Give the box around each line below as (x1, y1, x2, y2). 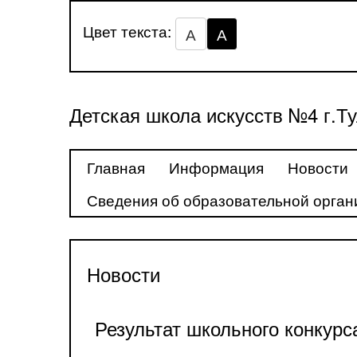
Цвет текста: (83, 20, 175, 42)
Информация (169, 156, 264, 178)
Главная (87, 156, 145, 178)
